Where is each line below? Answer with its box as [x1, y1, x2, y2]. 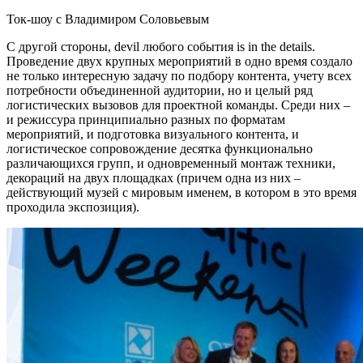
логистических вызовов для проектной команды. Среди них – [6, 98, 350, 113]
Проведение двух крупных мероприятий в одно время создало [6, 54, 352, 69]
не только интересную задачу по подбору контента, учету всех [6, 69, 352, 83]
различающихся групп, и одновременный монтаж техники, [6, 156, 335, 171]
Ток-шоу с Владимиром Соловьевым [6, 12, 209, 27]
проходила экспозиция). [6, 200, 139, 215]
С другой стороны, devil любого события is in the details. [6, 40, 315, 54]
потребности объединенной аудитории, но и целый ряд [6, 83, 313, 98]
